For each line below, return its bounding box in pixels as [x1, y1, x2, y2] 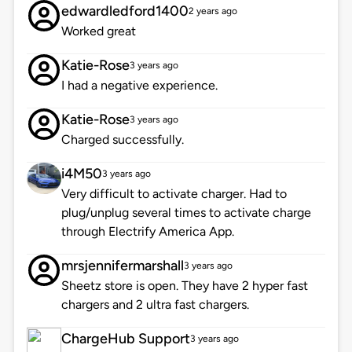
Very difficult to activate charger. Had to [60, 186, 287, 202]
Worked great [60, 24, 136, 39]
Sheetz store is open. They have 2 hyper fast [60, 278, 308, 294]
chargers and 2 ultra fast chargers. [60, 297, 249, 313]
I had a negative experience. [60, 78, 218, 93]
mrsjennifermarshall [60, 257, 184, 275]
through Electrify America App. [60, 224, 234, 240]
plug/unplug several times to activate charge [60, 205, 311, 221]
